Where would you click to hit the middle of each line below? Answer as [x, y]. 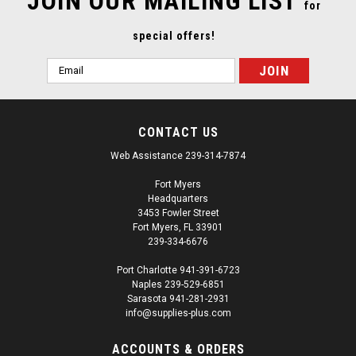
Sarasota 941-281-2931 [178, 298]
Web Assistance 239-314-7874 [178, 155]
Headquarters [178, 198]
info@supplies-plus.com [178, 313]
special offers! [174, 35]
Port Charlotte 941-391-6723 [178, 270]
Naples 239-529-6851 [178, 284]
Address [68, 82]
